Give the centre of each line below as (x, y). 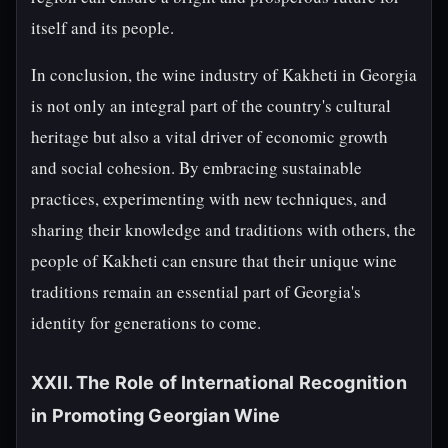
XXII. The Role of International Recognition (219, 382)
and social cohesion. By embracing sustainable (196, 167)
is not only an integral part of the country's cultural (211, 105)
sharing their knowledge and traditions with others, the (223, 229)
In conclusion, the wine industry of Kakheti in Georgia (224, 74)
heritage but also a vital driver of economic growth (209, 136)
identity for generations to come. (146, 322)
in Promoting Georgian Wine (156, 415)
